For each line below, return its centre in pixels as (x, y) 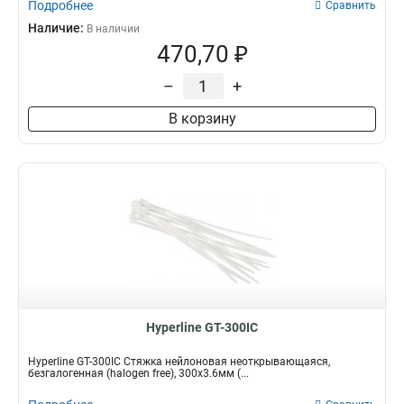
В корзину (202, 119)
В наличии (113, 29)
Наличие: (57, 28)
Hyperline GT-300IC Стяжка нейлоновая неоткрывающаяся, (179, 362)
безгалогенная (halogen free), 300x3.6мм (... (138, 373)
